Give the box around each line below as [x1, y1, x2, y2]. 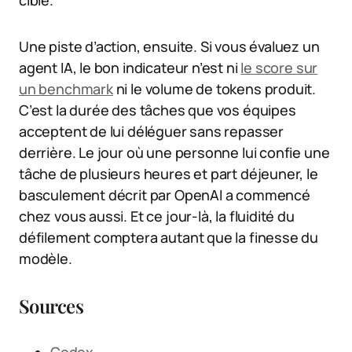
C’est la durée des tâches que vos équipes [19, 100, 296, 119]
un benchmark [19, 79, 113, 98]
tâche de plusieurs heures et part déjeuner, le [19, 163, 318, 183]
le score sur [240, 57, 318, 77]
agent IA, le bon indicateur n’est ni [19, 57, 241, 77]
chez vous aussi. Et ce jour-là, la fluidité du [19, 206, 295, 225]
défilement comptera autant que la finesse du [19, 227, 319, 247]
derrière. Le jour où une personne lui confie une [19, 142, 330, 162]
